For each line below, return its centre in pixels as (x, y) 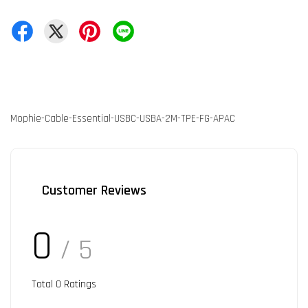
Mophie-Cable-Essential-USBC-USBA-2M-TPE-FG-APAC (123, 118)
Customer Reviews (94, 190)
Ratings (79, 284)
